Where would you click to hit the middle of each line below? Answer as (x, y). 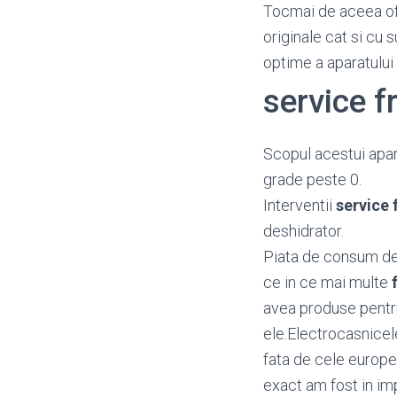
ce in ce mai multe (327, 282)
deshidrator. (304, 231)
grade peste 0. (312, 179)
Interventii (300, 205)
